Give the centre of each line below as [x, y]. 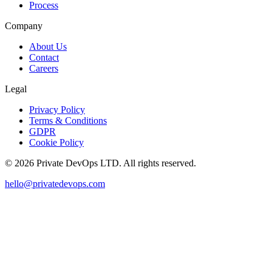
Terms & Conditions [68, 121]
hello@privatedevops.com [55, 184]
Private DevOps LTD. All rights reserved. [115, 163]
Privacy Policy [57, 110]
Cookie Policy [56, 143]
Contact [44, 58]
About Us [48, 47]
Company [24, 26]
